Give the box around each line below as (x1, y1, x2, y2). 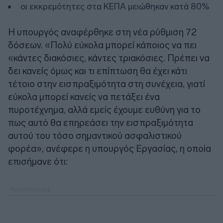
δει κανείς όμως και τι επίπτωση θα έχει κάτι (8, 65, 187, 77)
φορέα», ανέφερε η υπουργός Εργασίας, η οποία (8, 143, 211, 155)
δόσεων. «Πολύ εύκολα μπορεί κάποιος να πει (8, 39, 197, 51)
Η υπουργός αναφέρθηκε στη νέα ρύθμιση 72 (8, 26, 197, 38)
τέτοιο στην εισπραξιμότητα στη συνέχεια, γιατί (8, 78, 205, 90)
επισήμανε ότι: (8, 156, 68, 168)
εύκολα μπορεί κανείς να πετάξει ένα (8, 91, 160, 103)
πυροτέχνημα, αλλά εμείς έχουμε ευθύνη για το (8, 104, 201, 116)
